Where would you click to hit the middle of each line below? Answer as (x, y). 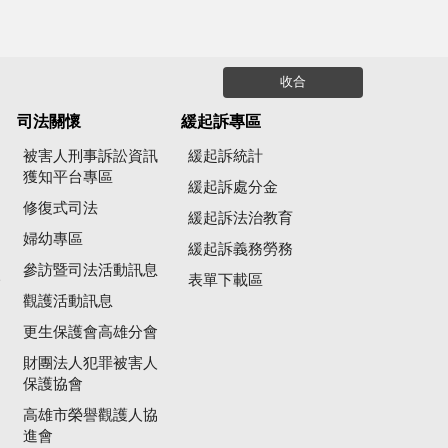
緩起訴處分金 (232, 188)
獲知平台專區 (67, 178)
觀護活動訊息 (67, 302)
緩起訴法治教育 (240, 219)
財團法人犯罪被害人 (90, 364)
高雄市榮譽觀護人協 (90, 416)
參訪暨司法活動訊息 (90, 271)
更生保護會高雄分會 (90, 333)
